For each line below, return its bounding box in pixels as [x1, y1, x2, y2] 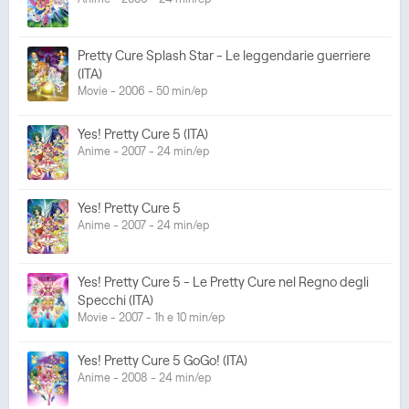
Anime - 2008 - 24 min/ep [78, 371, 211, 384]
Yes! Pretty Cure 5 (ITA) [78, 126, 208, 142]
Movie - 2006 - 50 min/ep [78, 84, 207, 98]
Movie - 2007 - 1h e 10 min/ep [78, 310, 225, 324]
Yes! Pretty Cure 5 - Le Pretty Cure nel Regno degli [78, 274, 369, 290]
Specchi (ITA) [78, 292, 153, 309]
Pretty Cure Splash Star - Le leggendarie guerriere [78, 47, 371, 64]
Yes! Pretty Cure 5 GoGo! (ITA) [78, 352, 247, 369]
